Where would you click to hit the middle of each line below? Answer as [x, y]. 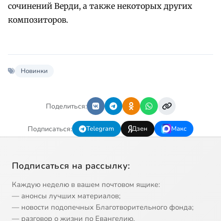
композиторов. [38, 20]
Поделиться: [66, 106]
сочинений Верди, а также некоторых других [100, 6]
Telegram [100, 129]
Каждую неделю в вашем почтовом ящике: [86, 185]
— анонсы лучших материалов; [66, 196]
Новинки [34, 71]
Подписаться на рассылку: [71, 166]
